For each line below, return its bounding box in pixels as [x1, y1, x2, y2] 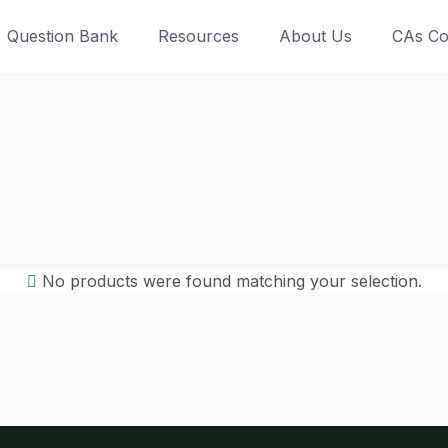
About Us [278, 26, 352, 46]
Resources [157, 26, 239, 46]
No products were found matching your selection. [36, 271, 422, 291]
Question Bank [6, 26, 118, 46]
